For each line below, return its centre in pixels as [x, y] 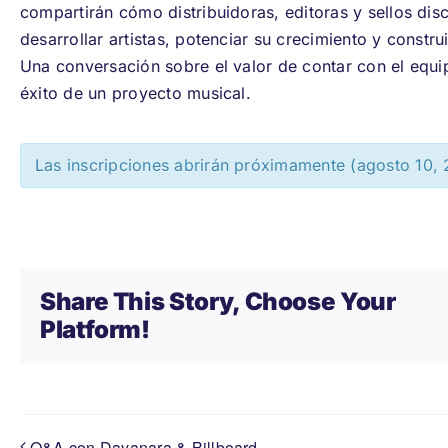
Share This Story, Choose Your [218, 301]
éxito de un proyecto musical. [135, 92]
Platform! [95, 329]
